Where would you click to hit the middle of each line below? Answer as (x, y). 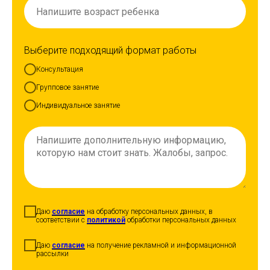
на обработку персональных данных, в (149, 211)
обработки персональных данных (181, 220)
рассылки (52, 253)
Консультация (60, 69)
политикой (106, 220)
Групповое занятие (67, 87)
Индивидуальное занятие (78, 105)
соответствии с (61, 220)
